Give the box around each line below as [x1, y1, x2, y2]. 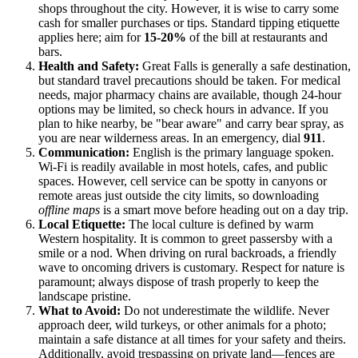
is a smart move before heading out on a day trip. [100, 203, 348, 217]
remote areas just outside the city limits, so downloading [38, 189, 319, 203]
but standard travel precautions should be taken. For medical [38, 74, 340, 88]
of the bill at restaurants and [186, 30, 328, 45]
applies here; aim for [38, 30, 144, 45]
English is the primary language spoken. [129, 145, 334, 160]
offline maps [38, 203, 100, 217]
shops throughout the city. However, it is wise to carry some [38, 2, 339, 16]
